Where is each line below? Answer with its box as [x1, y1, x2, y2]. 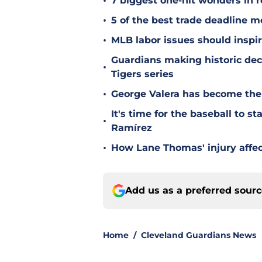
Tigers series [111, 68, 174, 80]
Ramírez [111, 122, 152, 134]
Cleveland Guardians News [141, 230, 256, 241]
